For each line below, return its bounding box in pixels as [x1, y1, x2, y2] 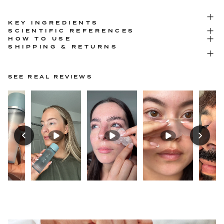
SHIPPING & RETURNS [8, 43, 118, 51]
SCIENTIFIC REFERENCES [8, 27, 135, 35]
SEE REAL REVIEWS [8, 73, 92, 81]
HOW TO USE [8, 35, 71, 43]
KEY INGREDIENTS [8, 19, 99, 27]
